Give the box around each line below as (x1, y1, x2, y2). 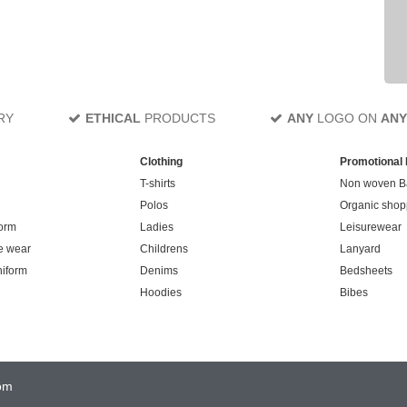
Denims (140, 264, 178, 277)
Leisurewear (340, 221, 402, 233)
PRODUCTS (141, 111, 215, 125)
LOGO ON (313, 111, 381, 125)
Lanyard (340, 243, 381, 255)
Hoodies (140, 286, 182, 299)
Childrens (140, 243, 188, 255)
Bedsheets (340, 264, 392, 277)
